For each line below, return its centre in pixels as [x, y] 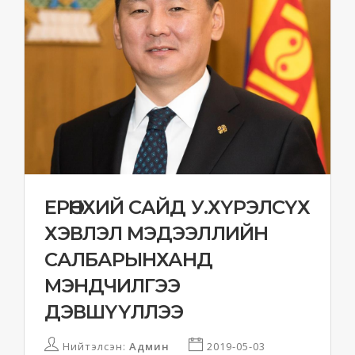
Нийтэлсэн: [94, 346]
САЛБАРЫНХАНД [129, 259]
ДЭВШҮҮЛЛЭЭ [114, 311]
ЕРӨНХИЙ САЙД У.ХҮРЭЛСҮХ [177, 207]
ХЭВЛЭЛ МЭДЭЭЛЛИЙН [156, 233]
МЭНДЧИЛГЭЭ [113, 285]
